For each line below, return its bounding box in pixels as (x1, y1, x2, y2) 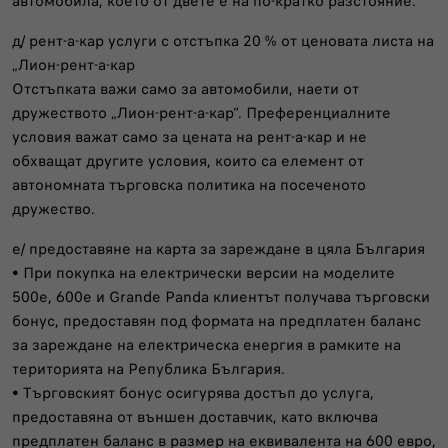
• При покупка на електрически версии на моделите (12, 261, 395, 284)
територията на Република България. (12, 357, 285, 380)
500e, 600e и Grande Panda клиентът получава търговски (12, 285, 430, 308)
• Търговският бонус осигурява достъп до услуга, (12, 381, 374, 404)
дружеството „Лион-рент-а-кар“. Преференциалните (12, 101, 391, 124)
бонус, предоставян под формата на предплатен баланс (12, 309, 421, 332)
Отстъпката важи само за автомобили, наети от (12, 77, 359, 100)
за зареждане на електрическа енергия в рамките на (12, 333, 401, 356)
